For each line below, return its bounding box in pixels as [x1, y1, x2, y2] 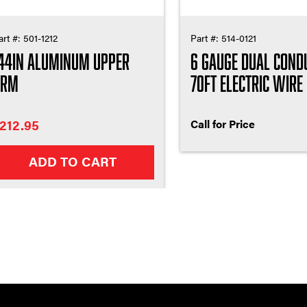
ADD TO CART [29, 151, 117, 171]
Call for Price [190, 115, 255, 132]
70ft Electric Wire [190, 70, 303, 95]
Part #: [190, 31, 221, 45]
